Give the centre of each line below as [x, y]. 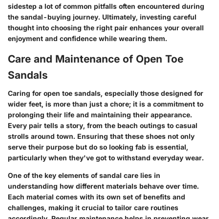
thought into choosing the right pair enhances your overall [106, 27]
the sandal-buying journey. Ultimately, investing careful [102, 17]
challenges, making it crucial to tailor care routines [93, 208]
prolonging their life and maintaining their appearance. [100, 115]
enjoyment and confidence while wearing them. [88, 38]
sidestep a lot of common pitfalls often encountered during [106, 6]
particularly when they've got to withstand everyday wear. [106, 158]
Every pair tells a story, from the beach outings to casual [103, 126]
